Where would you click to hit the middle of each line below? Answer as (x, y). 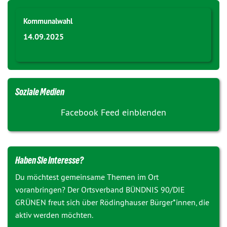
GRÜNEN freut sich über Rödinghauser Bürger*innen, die (112, 202)
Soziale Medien (40, 92)
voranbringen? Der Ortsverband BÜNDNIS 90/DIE (100, 190)
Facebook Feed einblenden (113, 112)
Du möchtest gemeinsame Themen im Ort (87, 177)
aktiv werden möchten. (54, 215)
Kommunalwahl (48, 21)
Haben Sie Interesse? (49, 160)
